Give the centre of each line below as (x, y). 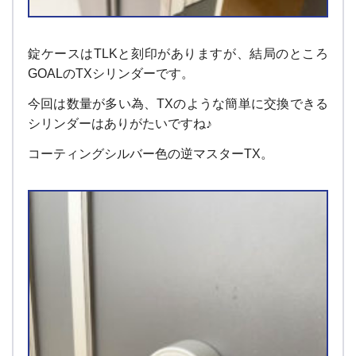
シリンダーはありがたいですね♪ (120, 124)
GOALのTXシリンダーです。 (111, 74)
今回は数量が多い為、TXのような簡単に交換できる (178, 104)
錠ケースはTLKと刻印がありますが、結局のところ (178, 54)
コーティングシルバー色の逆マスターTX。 (151, 154)
